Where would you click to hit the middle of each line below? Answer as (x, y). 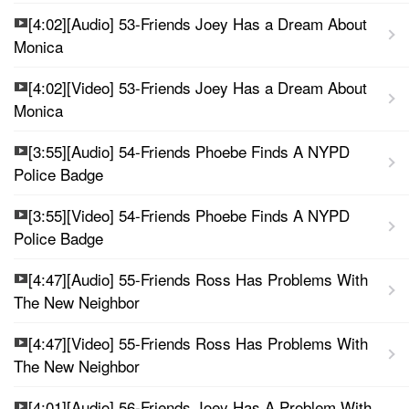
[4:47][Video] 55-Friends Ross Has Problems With (198, 342)
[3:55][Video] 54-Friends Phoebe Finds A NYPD (189, 215)
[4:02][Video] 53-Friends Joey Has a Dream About (198, 87)
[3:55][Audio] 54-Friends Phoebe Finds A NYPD (189, 151)
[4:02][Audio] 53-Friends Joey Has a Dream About (198, 23)
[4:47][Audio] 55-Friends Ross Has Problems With (198, 278)
